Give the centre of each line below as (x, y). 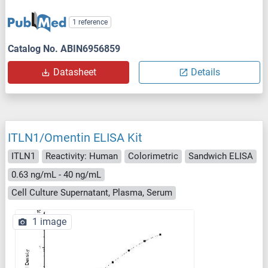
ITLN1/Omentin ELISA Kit (75, 138)
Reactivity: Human (82, 156)
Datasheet (74, 72)
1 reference (90, 22)
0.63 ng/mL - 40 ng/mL (56, 174)
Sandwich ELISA (221, 156)
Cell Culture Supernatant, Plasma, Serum (92, 193)
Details (205, 72)
